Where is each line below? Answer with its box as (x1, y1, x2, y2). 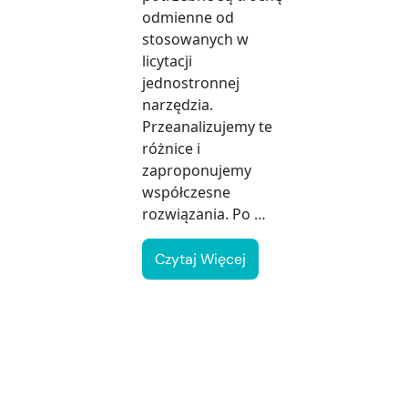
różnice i (142, 138, 200, 159)
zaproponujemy (142, 160, 251, 181)
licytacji (142, 51, 192, 72)
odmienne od (142, 7, 234, 28)
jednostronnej (142, 73, 240, 94)
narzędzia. (142, 95, 213, 116)
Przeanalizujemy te (142, 117, 272, 138)
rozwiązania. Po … (142, 204, 266, 225)
